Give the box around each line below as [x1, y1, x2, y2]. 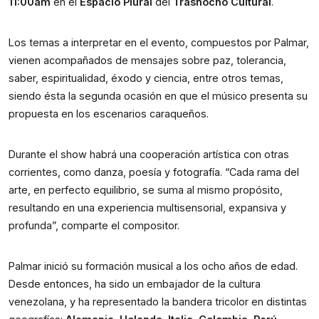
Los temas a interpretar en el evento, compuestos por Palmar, [9, 36, 309, 48]
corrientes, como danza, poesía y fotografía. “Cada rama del [9, 166, 299, 178]
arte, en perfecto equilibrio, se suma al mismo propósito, [9, 184, 283, 196]
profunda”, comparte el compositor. [9, 219, 179, 231]
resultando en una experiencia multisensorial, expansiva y [9, 202, 286, 214]
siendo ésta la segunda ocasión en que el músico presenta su [9, 90, 308, 102]
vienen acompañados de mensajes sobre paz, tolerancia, [9, 54, 286, 66]
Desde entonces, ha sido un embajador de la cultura [9, 278, 261, 290]
